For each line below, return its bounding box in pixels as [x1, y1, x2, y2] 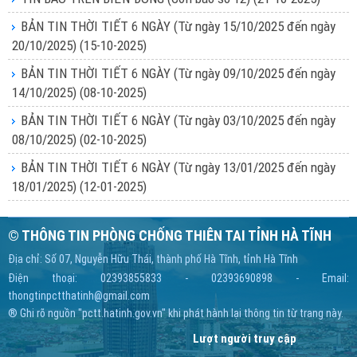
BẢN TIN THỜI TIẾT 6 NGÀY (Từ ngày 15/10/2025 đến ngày [21, 18, 335, 34]
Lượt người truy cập [193, 331, 296, 346]
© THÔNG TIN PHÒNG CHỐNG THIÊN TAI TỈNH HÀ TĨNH [8, 227, 331, 244]
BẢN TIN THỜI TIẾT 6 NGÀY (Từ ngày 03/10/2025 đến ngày [21, 112, 335, 128]
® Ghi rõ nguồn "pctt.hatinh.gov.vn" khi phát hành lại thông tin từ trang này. [8, 307, 343, 320]
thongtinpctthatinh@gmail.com [8, 289, 150, 302]
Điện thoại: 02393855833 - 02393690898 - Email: [8, 272, 349, 284]
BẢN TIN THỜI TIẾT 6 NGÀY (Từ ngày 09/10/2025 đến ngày [21, 65, 335, 81]
